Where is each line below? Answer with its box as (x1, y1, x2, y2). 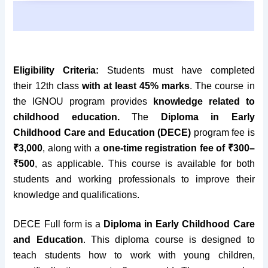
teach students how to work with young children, (13, 249, 255, 260)
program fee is (191, 127, 255, 138)
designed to (202, 234, 255, 245)
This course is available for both (103, 158, 255, 169)
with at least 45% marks (78, 80, 190, 91)
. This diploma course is (83, 234, 202, 245)
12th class (35, 80, 79, 91)
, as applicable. (35, 158, 104, 169)
